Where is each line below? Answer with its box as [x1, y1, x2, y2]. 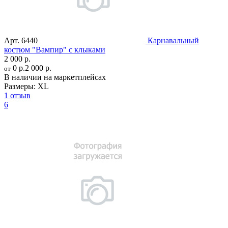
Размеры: [4, 81, 36, 91]
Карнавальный [148, 36, 199, 45]
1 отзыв [4, 91, 31, 100]
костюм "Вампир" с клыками [4, 45, 105, 54]
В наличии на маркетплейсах [4, 72, 106, 81]
